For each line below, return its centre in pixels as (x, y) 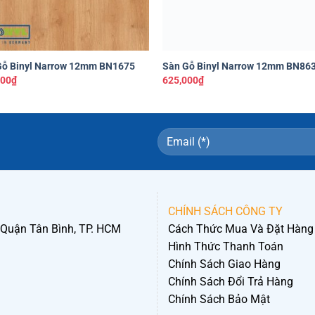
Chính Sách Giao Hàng (224, 264)
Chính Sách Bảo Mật (219, 300)
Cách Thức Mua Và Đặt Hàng (241, 229)
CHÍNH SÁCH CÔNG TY (225, 212)
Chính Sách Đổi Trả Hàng (231, 282)
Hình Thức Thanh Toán (226, 247)
